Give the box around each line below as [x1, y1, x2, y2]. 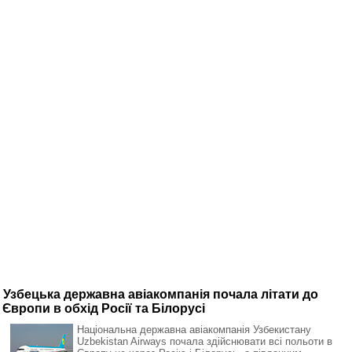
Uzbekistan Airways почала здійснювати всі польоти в [77, 335, 332, 347]
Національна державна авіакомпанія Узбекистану [77, 324, 311, 335]
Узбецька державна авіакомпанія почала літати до [3, 288, 318, 301]
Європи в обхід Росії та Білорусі [2, 302, 205, 315]
